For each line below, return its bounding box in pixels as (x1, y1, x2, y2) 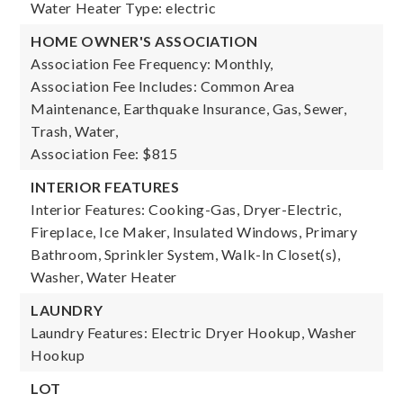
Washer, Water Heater (31, 268, 177, 285)
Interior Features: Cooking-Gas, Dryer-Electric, (31, 201, 342, 218)
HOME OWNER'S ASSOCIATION (31, 32, 258, 49)
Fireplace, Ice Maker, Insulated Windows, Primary (31, 223, 358, 240)
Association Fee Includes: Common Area (31, 77, 295, 94)
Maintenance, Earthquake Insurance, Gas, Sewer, (31, 100, 347, 117)
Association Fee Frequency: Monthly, (31, 55, 273, 72)
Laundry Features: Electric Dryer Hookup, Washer (31, 324, 357, 341)
